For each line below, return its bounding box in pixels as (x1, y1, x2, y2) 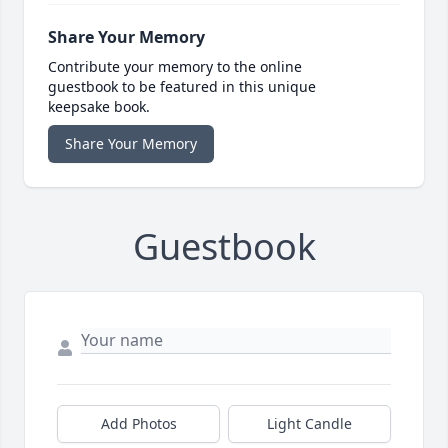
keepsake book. (48, 97, 150, 117)
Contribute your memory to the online (48, 57, 302, 77)
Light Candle (267, 414, 352, 434)
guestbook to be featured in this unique (48, 77, 316, 97)
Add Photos (100, 414, 177, 434)
